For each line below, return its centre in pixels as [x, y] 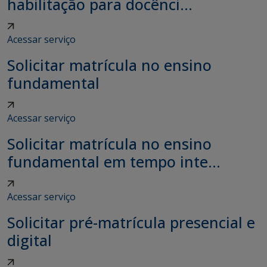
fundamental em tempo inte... [114, 162]
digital [30, 240]
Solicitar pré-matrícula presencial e [131, 222]
